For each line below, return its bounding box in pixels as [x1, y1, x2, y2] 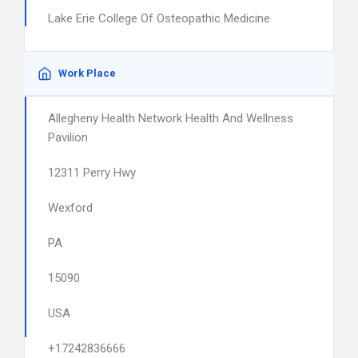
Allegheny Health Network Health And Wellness [48, 111, 293, 125]
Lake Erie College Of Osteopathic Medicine [48, 11, 270, 26]
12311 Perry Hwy [48, 165, 136, 180]
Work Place [58, 67, 116, 79]
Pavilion [48, 130, 88, 145]
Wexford [48, 201, 93, 215]
